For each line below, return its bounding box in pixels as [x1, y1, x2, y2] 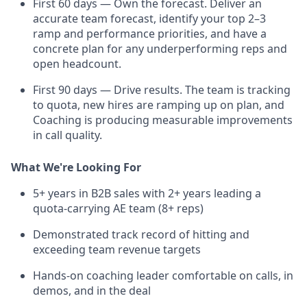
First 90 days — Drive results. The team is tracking [33, 82, 291, 97]
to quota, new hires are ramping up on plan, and [33, 97, 284, 112]
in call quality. [33, 127, 102, 143]
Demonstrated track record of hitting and [33, 226, 249, 242]
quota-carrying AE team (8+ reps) [33, 200, 204, 216]
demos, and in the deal [33, 282, 151, 298]
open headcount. [33, 56, 121, 71]
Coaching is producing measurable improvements [33, 112, 293, 127]
